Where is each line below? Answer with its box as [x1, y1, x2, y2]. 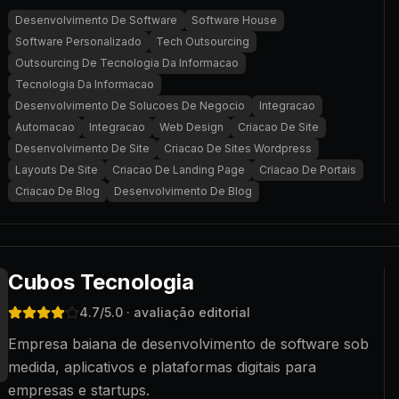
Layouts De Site [15, 163, 98, 176]
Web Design [159, 120, 224, 134]
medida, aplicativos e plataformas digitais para [8, 358, 316, 376]
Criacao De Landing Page [112, 163, 245, 176]
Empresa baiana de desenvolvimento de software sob [8, 335, 369, 353]
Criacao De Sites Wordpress [164, 142, 312, 155]
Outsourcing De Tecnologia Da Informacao [15, 56, 239, 69]
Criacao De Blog [15, 184, 100, 198]
